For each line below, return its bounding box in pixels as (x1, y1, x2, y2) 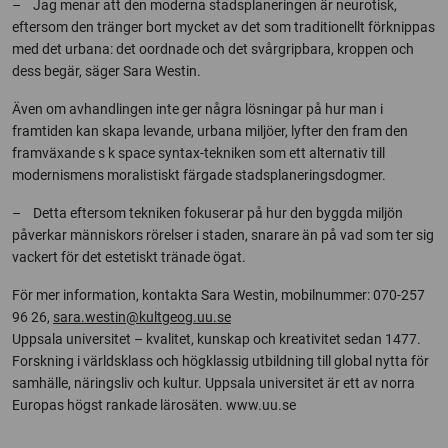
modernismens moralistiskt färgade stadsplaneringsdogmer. (12, 167, 386, 183)
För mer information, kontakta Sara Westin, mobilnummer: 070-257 (12, 287, 425, 303)
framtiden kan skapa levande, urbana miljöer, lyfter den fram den (12, 123, 408, 139)
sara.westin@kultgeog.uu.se (53, 309, 231, 325)
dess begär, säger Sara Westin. (12, 63, 201, 79)
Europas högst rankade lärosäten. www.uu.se (12, 397, 296, 413)
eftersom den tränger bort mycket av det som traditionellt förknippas (12, 19, 435, 35)
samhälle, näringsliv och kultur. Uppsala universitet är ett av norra (12, 375, 415, 391)
